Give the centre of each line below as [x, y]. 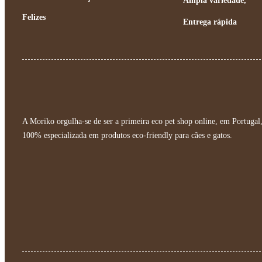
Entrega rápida [210, 22]
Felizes [34, 17]
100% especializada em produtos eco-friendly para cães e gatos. [127, 135]
